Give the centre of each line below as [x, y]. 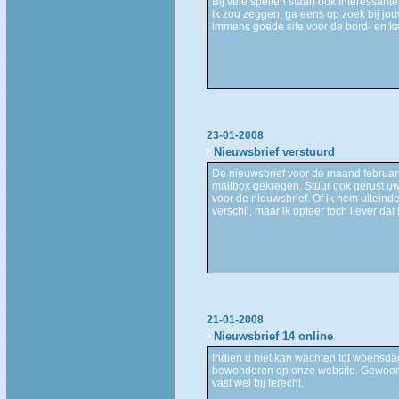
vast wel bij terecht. [257, 383]
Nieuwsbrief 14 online [273, 336]
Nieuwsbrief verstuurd [274, 151]
